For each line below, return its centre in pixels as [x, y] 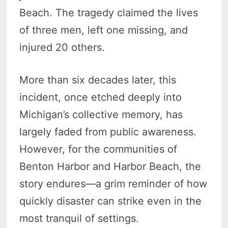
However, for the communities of [98, 149]
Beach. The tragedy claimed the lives [109, 12]
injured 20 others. [62, 47]
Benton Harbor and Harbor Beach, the [110, 166]
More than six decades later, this [98, 80]
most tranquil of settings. [79, 218]
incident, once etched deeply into [101, 97]
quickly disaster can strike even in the [111, 201]
